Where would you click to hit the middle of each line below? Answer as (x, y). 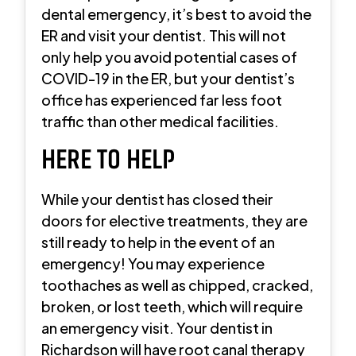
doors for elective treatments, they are (175, 220)
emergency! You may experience (153, 263)
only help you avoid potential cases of (170, 56)
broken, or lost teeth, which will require (172, 306)
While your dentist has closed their (158, 199)
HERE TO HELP (108, 159)
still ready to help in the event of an (159, 242)
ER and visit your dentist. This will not (164, 35)
